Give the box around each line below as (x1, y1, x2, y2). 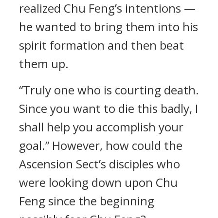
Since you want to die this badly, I (19, 100, 198, 116)
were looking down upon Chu (19, 174, 178, 190)
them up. (19, 55, 69, 72)
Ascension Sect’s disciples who (19, 156, 180, 172)
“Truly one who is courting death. (19, 82, 199, 98)
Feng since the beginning (19, 193, 154, 209)
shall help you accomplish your (19, 119, 183, 135)
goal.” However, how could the (19, 137, 182, 153)
